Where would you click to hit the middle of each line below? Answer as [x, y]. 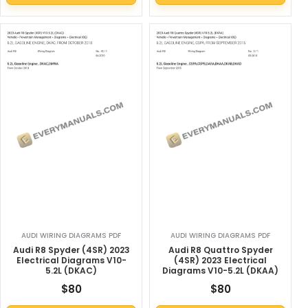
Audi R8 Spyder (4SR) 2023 [71, 250]
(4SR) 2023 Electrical [220, 261]
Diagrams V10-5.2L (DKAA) [220, 271]
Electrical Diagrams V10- [71, 261]
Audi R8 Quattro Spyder [220, 250]
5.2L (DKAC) [71, 271]
